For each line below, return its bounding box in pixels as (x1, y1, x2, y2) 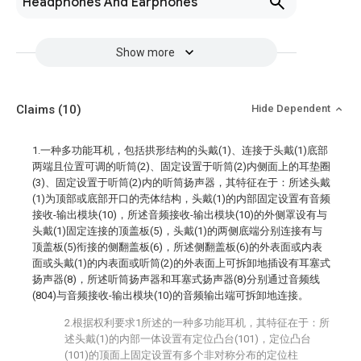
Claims (16, 102, 58, 117)
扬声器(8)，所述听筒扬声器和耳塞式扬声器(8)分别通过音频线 (32, 273, 320, 285)
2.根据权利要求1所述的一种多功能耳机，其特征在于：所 (64, 317, 330, 329)
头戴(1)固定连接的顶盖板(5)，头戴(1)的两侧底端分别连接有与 (32, 225, 322, 237)
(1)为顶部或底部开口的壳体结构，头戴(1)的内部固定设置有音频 (32, 193, 330, 205)
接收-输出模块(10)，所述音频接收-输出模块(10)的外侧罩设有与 (32, 209, 327, 221)
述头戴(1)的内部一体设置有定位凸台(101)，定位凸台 (64, 333, 311, 345)
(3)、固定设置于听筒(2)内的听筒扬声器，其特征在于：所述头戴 (32, 176, 330, 189)
